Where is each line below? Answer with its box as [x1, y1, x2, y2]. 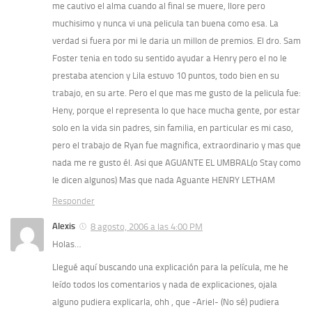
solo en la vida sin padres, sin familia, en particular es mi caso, [52, 123, 293, 134]
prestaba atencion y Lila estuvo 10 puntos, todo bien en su [52, 70, 279, 81]
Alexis [52, 221, 75, 232]
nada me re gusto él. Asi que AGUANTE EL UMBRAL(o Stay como [52, 157, 301, 169]
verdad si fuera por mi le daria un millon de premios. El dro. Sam [52, 36, 301, 47]
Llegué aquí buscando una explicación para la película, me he [52, 262, 288, 273]
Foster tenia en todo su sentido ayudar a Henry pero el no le [52, 53, 287, 64]
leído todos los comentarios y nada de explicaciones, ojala [52, 279, 277, 290]
